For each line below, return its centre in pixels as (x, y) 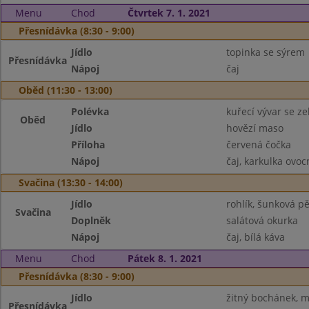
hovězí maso (255, 128)
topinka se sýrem (265, 52)
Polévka (90, 111)
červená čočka (258, 144)
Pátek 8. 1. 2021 (165, 258)
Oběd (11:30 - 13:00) (66, 90)
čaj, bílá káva (255, 237)
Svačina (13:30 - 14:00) (71, 182)
